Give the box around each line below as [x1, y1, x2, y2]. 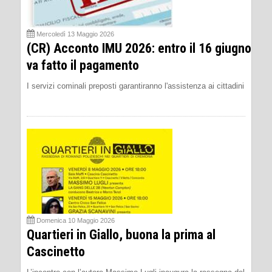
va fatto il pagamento [27, 57, 139, 73]
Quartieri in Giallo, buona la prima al [27, 226, 216, 242]
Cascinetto [27, 243, 85, 259]
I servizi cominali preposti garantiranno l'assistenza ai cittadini [27, 81, 244, 90]
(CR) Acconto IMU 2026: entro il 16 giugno [27, 40, 251, 56]
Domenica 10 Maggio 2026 [36, 216, 115, 224]
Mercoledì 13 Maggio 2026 [36, 30, 114, 38]
